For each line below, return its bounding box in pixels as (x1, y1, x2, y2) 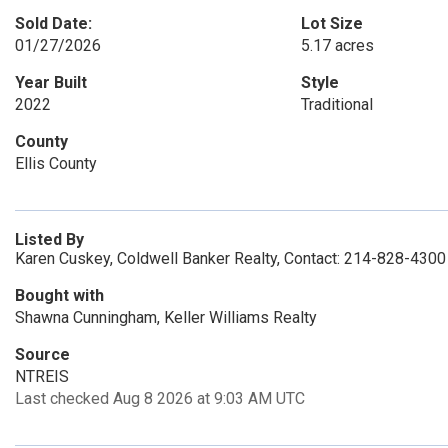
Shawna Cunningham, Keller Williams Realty (15, 308, 317, 327)
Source (15, 345, 70, 364)
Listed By (15, 230, 84, 249)
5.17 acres (300, 36, 374, 55)
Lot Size (300, 14, 363, 33)
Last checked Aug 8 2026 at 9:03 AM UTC (15, 389, 305, 408)
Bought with (15, 286, 104, 305)
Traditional (300, 95, 373, 114)
